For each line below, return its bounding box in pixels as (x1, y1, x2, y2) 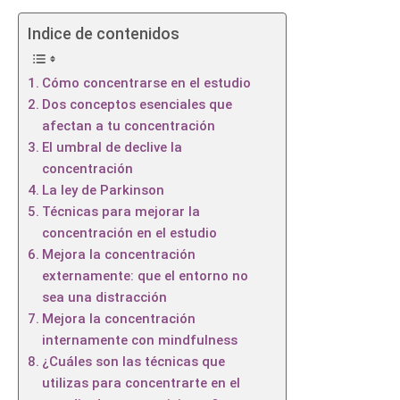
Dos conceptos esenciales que (42, 96, 232, 113)
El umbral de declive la (42, 139, 182, 156)
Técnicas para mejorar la (42, 204, 200, 221)
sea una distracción (42, 289, 167, 306)
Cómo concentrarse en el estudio (42, 75, 251, 92)
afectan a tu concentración (42, 118, 215, 135)
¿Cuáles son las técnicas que (42, 354, 225, 371)
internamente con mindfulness (42, 332, 237, 349)
